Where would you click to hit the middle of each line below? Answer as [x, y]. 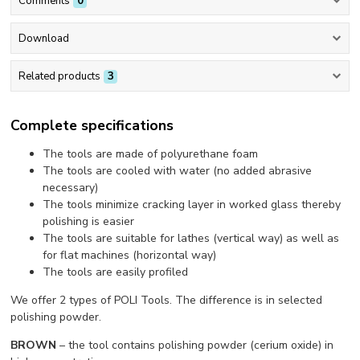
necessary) [71, 187]
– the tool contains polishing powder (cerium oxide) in [195, 345]
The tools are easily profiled [116, 272]
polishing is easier [89, 221]
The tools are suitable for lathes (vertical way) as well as [191, 238]
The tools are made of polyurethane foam [151, 153]
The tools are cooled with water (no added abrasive [178, 170]
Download [43, 38]
